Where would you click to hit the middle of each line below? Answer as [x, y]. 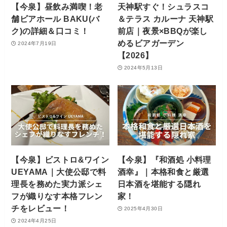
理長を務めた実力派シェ [57, 184]
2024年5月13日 [143, 67]
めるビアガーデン [151, 43]
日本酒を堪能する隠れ [159, 184]
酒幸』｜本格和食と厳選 [163, 172]
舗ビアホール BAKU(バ [55, 19]
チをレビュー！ [41, 209]
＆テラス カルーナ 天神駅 [166, 19]
